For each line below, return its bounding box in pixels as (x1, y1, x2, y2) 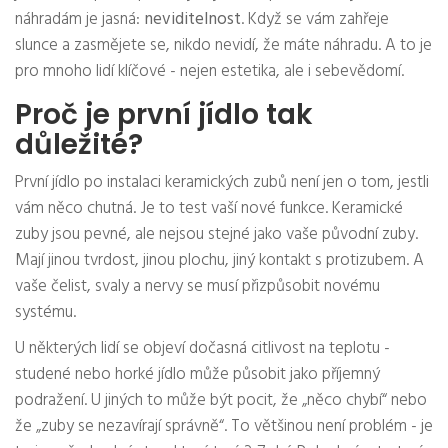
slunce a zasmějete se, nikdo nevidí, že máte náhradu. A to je (15, 32, 432, 60)
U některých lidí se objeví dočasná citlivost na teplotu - (15, 335, 390, 363)
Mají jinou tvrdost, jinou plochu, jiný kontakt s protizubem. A (15, 247, 424, 275)
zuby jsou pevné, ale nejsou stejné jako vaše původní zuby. (15, 221, 418, 249)
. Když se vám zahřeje (241, 6, 389, 34)
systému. (15, 299, 76, 327)
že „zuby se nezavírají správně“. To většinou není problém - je (15, 413, 433, 441)
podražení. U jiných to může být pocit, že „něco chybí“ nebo (15, 387, 427, 415)
